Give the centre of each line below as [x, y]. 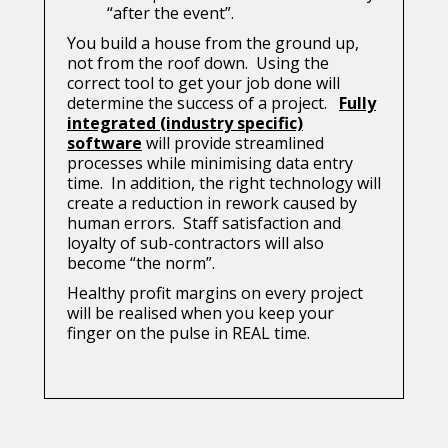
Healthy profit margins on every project [215, 293]
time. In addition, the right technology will [224, 183]
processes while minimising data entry [210, 163]
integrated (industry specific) [185, 123]
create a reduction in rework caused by [212, 203]
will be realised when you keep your [200, 313]
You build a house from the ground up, [213, 43]
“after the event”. [170, 13]
